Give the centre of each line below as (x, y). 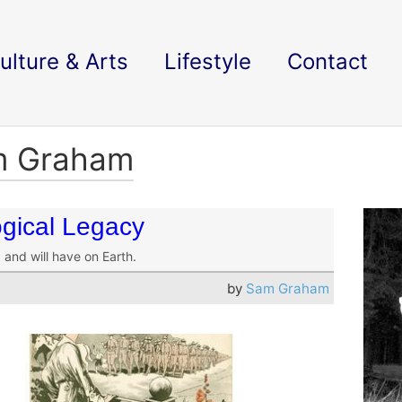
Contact (328, 61)
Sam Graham (288, 288)
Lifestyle (208, 61)
